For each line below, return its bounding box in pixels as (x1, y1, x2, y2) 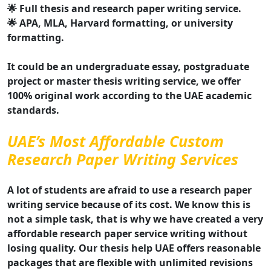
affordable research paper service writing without (7, 227, 247, 241)
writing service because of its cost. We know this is (7, 198, 250, 212)
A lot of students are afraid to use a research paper (7, 183, 252, 197)
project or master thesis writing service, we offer (7, 74, 241, 88)
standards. (7, 103, 59, 117)
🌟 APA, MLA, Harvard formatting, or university (7, 16, 233, 30)
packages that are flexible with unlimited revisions (7, 256, 253, 270)
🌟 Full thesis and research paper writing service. (7, 2, 241, 16)
